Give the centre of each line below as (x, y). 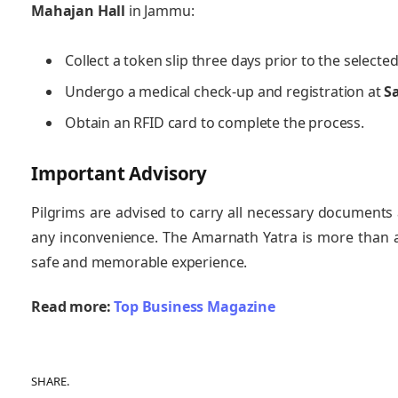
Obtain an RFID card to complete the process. (215, 122)
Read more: (71, 306)
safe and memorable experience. (139, 263)
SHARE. (50, 382)
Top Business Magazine (195, 306)
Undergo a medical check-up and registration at (225, 91)
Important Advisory (119, 173)
